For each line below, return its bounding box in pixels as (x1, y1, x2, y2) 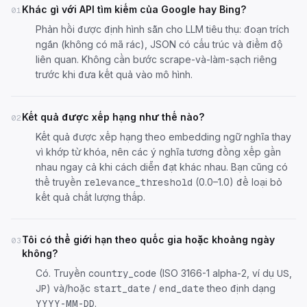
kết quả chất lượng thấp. (36, 191, 145, 203)
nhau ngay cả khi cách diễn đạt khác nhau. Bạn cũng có (36, 161, 288, 173)
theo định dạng (204, 282, 275, 294)
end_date (159, 283, 204, 294)
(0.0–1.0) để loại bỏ (193, 176, 282, 188)
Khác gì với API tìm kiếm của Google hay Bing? (22, 3, 247, 15)
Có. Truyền (36, 267, 88, 279)
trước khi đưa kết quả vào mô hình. (36, 69, 193, 80)
